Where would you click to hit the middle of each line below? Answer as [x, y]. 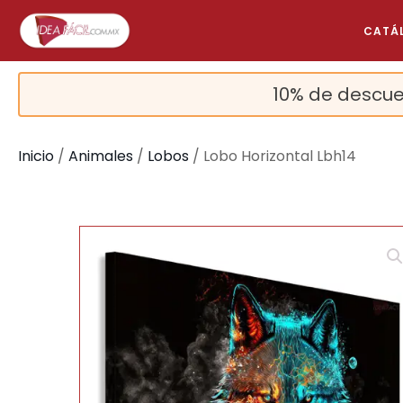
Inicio [36, 156]
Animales [101, 156]
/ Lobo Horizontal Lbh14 [273, 156]
